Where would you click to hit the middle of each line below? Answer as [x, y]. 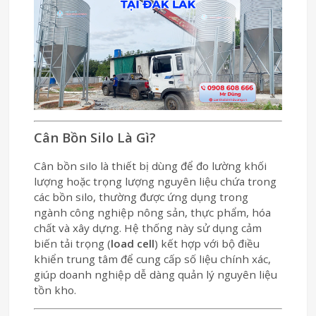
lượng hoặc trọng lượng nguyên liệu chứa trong [156, 181]
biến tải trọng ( [73, 243]
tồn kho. [55, 290]
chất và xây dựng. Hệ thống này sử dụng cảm [148, 227]
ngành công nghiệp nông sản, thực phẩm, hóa [153, 212]
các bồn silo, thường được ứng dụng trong [141, 196]
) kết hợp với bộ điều [207, 243]
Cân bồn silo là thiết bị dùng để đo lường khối [151, 165]
